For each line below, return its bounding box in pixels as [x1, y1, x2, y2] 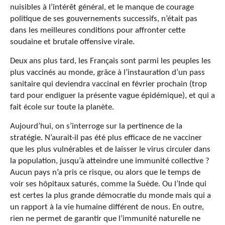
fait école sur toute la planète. [10, 102, 114, 111]
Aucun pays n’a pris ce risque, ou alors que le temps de [10, 168, 200, 177]
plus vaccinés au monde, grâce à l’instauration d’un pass [10, 68, 205, 77]
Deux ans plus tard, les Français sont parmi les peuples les [10, 56, 211, 65]
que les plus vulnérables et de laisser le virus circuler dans [10, 145, 210, 154]
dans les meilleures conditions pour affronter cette [10, 26, 185, 35]
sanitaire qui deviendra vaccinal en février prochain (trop [10, 79, 207, 88]
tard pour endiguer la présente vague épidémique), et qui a [10, 91, 215, 100]
